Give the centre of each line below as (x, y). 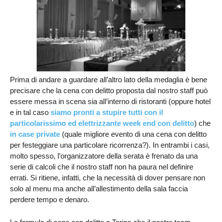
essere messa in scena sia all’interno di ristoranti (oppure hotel (110, 101)
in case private (35, 134)
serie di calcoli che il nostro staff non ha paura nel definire (102, 167)
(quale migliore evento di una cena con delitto (133, 134)
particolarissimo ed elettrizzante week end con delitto (102, 123)
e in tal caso (30, 112)
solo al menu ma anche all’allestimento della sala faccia (99, 189)
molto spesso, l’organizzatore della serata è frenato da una (104, 156)
